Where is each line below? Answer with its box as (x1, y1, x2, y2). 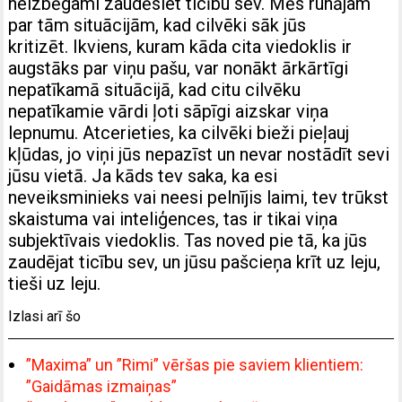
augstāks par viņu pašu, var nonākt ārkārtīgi (8, 57, 349, 79)
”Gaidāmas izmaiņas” (26, 376, 178, 396)
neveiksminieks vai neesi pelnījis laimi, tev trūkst (8, 186, 389, 208)
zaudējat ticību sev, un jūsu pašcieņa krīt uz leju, (8, 250, 381, 273)
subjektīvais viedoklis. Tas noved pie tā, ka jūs (8, 229, 368, 251)
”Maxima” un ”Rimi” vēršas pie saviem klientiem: (26, 354, 364, 374)
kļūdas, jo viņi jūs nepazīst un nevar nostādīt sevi (8, 143, 390, 165)
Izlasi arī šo (8, 307, 82, 325)
